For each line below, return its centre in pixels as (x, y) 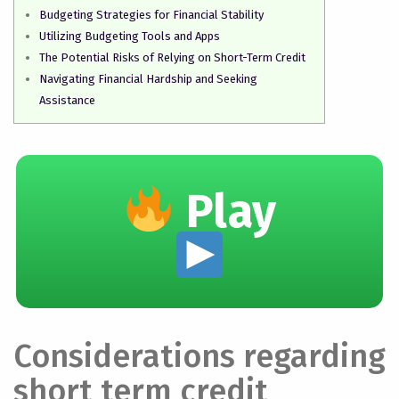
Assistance (67, 100)
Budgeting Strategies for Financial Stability (151, 15)
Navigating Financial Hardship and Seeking (148, 79)
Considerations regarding (199, 356)
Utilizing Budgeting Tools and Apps (130, 36)
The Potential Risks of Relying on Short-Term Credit (172, 57)
